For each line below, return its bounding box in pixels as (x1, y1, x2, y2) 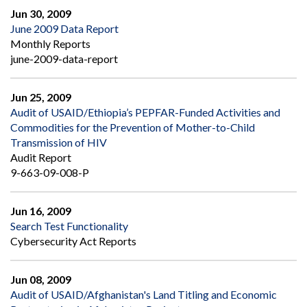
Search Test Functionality (10, 219, 128, 233)
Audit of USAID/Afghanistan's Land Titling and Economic (10, 288, 277, 302)
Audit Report (10, 151, 71, 164)
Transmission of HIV (10, 136, 107, 149)
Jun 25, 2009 (10, 90, 71, 104)
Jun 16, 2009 (10, 204, 71, 218)
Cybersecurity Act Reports (10, 234, 136, 248)
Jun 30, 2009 (10, 7, 71, 21)
